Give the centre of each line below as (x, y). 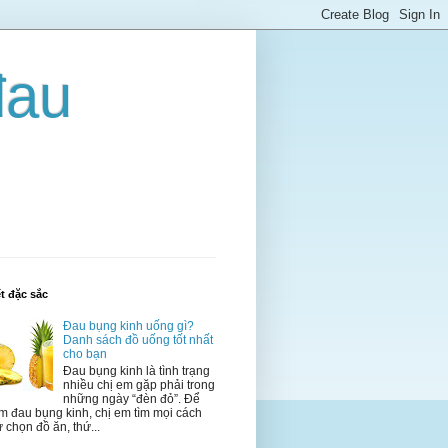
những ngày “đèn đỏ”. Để (131, 398)
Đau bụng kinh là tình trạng (136, 370)
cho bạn (84, 354)
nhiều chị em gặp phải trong (138, 384)
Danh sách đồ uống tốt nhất (137, 340)
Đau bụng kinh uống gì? (128, 326)
